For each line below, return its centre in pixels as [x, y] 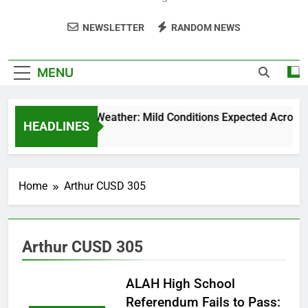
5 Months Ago [68, 134]
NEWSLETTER [113, 27]
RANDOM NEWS [206, 27]
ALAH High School [180, 283]
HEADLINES [56, 126]
